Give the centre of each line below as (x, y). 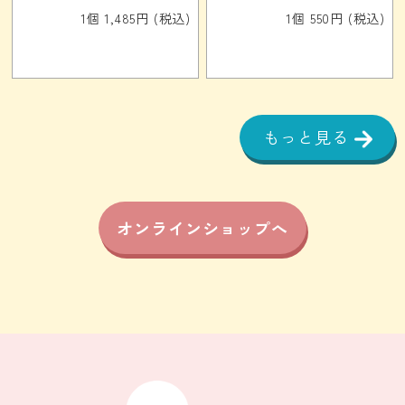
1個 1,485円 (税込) (135, 19)
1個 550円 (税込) (336, 19)
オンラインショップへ (202, 228)
